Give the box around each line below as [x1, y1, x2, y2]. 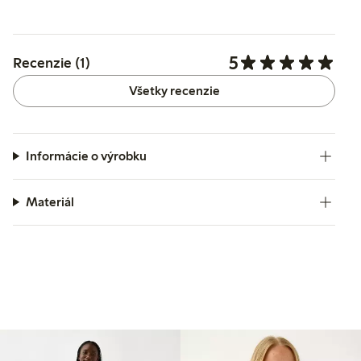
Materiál [25, 193, 74, 210]
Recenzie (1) [13, 53, 90, 72]
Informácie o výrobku [25, 147, 147, 164]
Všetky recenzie [128, 82, 220, 98]
